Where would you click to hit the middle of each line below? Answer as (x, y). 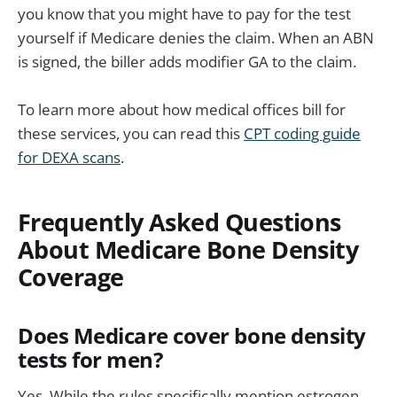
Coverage (71, 276)
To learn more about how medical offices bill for (182, 110)
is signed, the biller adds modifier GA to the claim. (187, 61)
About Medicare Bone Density (188, 249)
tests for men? (90, 359)
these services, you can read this (131, 134)
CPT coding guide (302, 134)
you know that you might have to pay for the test (184, 13)
